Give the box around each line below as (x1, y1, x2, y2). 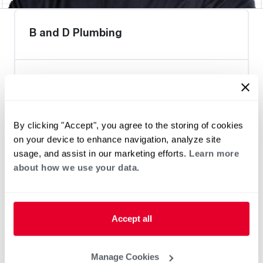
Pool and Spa (151, 99, 203, 109)
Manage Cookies (90, 251, 159, 262)
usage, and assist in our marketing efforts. (14, 148, 189, 159)
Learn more (189, 148, 239, 159)
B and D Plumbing (29, 26, 122, 39)
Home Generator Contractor (40, 115, 150, 125)
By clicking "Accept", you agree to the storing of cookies (14, 120, 244, 130)
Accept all (111, 213, 152, 224)
